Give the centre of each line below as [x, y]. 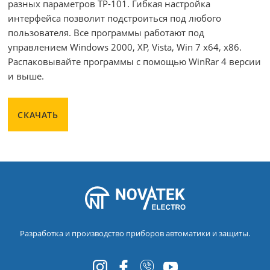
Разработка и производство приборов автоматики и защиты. [135, 233]
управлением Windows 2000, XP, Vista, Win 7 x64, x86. [125, 47]
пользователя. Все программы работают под [106, 33]
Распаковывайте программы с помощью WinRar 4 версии [134, 61]
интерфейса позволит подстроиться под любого [115, 18]
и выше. [26, 76]
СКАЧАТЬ [38, 115]
